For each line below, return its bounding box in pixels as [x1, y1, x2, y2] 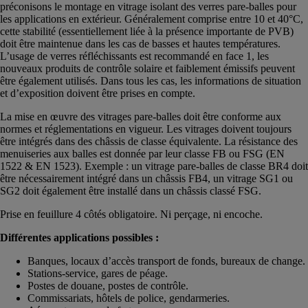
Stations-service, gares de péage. [27, 267, 168, 279]
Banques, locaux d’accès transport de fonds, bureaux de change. [27, 254, 305, 267]
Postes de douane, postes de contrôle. [27, 279, 188, 291]
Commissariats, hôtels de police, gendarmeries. [27, 291, 230, 304]
